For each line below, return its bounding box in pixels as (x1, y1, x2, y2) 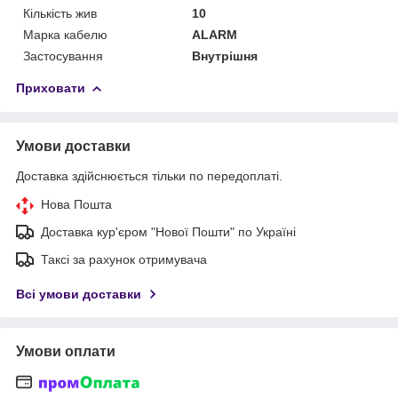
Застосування (23, 48, 103, 63)
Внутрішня (192, 48, 259, 63)
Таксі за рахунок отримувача (41, 251, 207, 267)
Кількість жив (23, 5, 97, 20)
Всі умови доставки (16, 286, 141, 301)
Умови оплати (16, 343, 115, 359)
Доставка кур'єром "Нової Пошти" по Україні (41, 224, 296, 239)
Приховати (16, 80, 85, 95)
